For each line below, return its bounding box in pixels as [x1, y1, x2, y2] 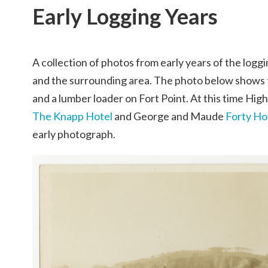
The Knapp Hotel [32, 109, 114, 123]
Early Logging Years [32, 3, 218, 30]
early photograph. [32, 127, 115, 141]
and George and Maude [114, 109, 226, 123]
